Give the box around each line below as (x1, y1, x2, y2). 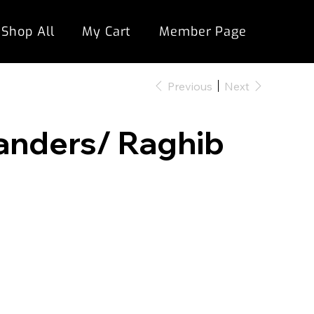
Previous (167, 78, 212, 93)
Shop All (1, 23, 55, 40)
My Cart (82, 23, 132, 40)
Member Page (159, 23, 247, 40)
